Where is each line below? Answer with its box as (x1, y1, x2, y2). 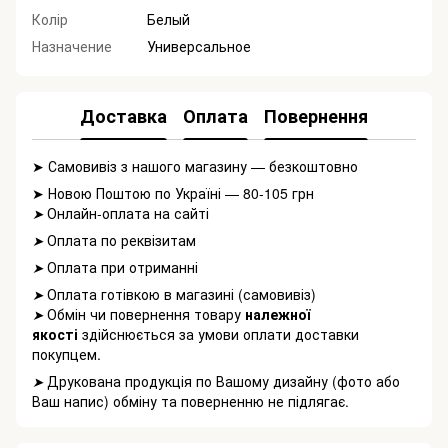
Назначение (32, 36, 112, 57)
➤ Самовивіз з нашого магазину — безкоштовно (32, 156, 358, 177)
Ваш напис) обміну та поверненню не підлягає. (32, 391, 349, 412)
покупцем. (32, 344, 105, 365)
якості (32, 324, 78, 345)
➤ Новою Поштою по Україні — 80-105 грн (32, 183, 314, 204)
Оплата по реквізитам (47, 230, 196, 251)
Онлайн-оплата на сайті (47, 203, 209, 224)
